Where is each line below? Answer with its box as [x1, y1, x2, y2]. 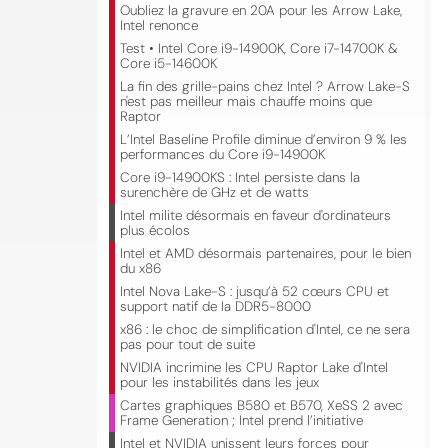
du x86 [120, 260, 161, 277]
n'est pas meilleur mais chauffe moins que [120, 93, 372, 110]
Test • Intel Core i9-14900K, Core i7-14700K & [120, 40, 398, 57]
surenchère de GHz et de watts [120, 184, 309, 201]
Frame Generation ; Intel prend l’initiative [120, 412, 363, 429]
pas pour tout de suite [120, 336, 255, 353]
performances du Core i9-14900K [120, 146, 325, 163]
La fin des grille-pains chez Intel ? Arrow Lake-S [120, 78, 410, 95]
